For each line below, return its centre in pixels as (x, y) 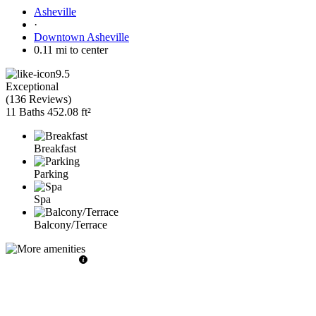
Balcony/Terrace (71, 224)
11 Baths (25, 111)
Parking (51, 174)
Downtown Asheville (81, 37)
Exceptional (32, 86)
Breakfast (55, 148)
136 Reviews (38, 99)
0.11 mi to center (71, 49)
